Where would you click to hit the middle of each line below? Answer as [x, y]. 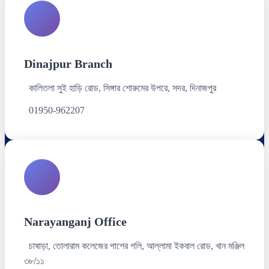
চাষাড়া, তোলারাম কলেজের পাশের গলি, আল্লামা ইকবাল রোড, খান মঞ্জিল [137, 246]
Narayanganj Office [75, 222]
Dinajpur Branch [68, 63]
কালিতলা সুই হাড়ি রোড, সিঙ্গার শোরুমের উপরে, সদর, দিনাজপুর [122, 88]
